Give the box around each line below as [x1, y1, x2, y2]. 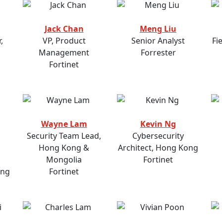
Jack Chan [44, 23, 84, 35]
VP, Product [42, 35, 86, 47]
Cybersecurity [132, 130, 184, 142]
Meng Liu [140, 23, 176, 35]
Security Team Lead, [27, 130, 101, 142]
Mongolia [46, 154, 82, 166]
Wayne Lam [41, 118, 87, 130]
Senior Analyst [131, 35, 185, 47]
